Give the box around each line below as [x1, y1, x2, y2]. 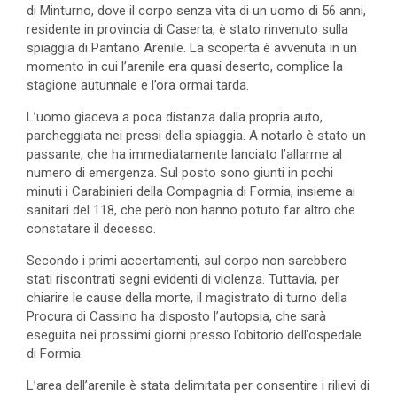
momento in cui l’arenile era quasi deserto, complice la [27, 58, 343, 75]
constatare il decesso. [27, 221, 156, 237]
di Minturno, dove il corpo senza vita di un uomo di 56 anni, [27, 3, 366, 19]
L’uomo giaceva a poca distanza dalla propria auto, [27, 109, 323, 126]
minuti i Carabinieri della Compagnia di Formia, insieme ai [27, 183, 355, 200]
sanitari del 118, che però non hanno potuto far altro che [27, 202, 355, 219]
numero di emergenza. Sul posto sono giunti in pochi [27, 165, 333, 182]
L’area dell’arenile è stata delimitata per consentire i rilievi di [27, 378, 370, 394]
